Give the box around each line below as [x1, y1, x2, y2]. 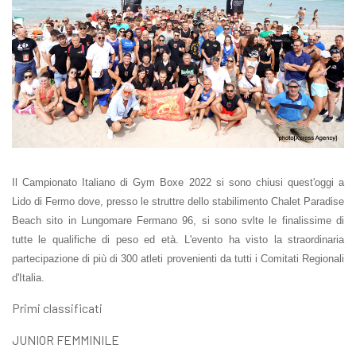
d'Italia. [12, 271, 44, 284]
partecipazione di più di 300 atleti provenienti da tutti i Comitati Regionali [12, 252, 344, 265]
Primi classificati [12, 300, 103, 315]
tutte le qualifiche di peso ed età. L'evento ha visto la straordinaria [12, 233, 344, 246]
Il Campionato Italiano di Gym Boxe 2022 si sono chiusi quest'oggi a [12, 176, 344, 188]
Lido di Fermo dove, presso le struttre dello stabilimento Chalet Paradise [12, 195, 344, 207]
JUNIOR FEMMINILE [12, 331, 119, 347]
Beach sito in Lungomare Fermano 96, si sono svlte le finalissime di [12, 214, 344, 226]
